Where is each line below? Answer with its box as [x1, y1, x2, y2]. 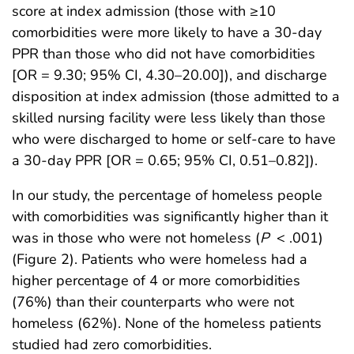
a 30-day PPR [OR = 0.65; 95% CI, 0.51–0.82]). [12, 151, 318, 171]
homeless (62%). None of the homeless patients [12, 314, 322, 333]
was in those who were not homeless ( [12, 228, 260, 248]
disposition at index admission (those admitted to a [12, 87, 340, 107]
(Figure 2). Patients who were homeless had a [12, 250, 307, 269]
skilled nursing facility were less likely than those [12, 108, 326, 128]
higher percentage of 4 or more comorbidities [12, 271, 300, 291]
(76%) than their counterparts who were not [12, 292, 294, 312]
